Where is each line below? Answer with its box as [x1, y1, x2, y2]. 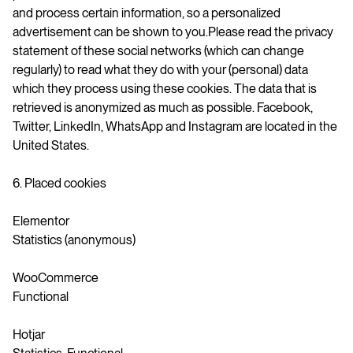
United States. [13, 137, 89, 153]
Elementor [13, 213, 69, 229]
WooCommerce [13, 269, 98, 285]
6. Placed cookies [13, 175, 106, 191]
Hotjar [13, 326, 45, 342]
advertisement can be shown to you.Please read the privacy [13, 24, 333, 39]
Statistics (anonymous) [13, 232, 136, 247]
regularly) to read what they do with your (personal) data [13, 61, 308, 77]
